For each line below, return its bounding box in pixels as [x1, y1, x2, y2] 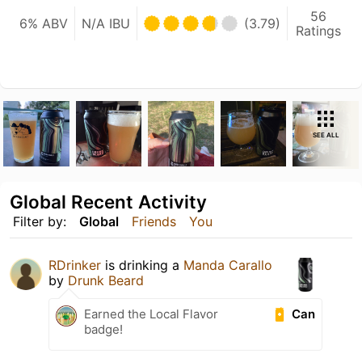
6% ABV [19, 15, 68, 32]
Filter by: [13, 213, 66, 230]
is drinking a [101, 257, 183, 274]
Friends [132, 213, 176, 230]
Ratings [296, 22, 341, 39]
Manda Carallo [183, 257, 272, 274]
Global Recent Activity [10, 191, 207, 213]
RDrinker [48, 257, 101, 274]
